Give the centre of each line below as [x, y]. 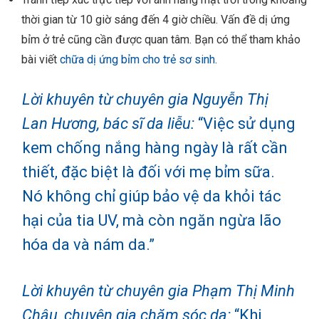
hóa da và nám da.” [88, 244]
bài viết [41, 59]
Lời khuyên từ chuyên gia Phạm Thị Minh [158, 291]
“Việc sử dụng [245, 123]
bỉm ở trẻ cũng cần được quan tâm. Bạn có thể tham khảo [161, 39]
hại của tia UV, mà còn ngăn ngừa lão [152, 220]
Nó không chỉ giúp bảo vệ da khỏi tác [152, 196]
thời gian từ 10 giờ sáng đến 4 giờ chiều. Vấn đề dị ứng [156, 19]
